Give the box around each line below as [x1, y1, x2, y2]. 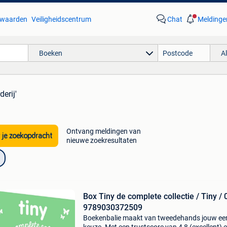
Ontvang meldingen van [66, 127, 141, 135]
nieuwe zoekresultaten [66, 136, 137, 144]
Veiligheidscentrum [31, 15, 91, 23]
